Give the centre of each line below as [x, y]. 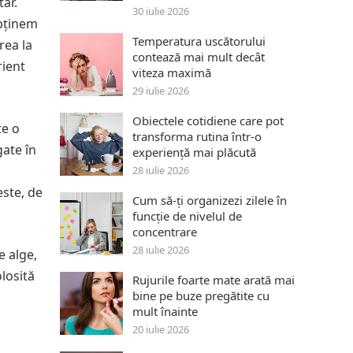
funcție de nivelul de [187, 216]
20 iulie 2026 [161, 329]
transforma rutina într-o [197, 136]
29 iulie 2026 [161, 91]
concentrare [165, 232]
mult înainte [165, 311]
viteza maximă [172, 72]
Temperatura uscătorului [199, 41]
